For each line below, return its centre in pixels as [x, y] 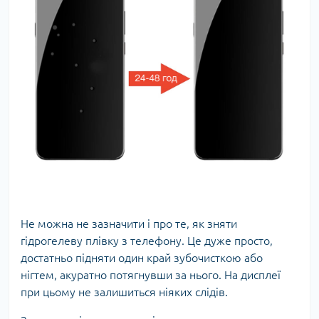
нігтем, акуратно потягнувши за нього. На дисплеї [151, 274]
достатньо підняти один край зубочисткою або [142, 257]
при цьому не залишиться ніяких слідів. [124, 292]
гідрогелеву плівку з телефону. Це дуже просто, [147, 240]
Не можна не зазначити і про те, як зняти [129, 223]
